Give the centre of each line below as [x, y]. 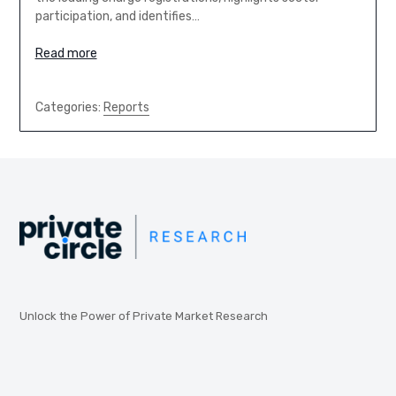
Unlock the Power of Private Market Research [144, 316]
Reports [126, 107]
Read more [66, 53]
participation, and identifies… [117, 16]
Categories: [69, 107]
